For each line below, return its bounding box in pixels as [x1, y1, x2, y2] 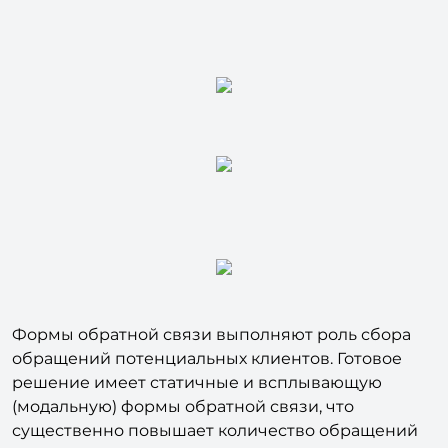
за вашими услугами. [12, 412, 188, 432]
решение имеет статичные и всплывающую [12, 340, 382, 360]
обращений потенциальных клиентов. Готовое [12, 316, 402, 336]
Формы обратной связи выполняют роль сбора [12, 292, 411, 312]
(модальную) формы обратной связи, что [12, 364, 354, 384]
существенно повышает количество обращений [12, 388, 418, 408]
